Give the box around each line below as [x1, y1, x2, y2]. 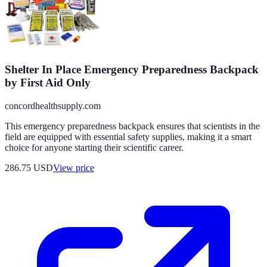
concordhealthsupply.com [5, 101, 101, 111]
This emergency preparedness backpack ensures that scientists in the [5, 121, 260, 132]
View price [53, 163, 94, 173]
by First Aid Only [5, 76, 91, 89]
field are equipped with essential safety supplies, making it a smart [5, 132, 252, 142]
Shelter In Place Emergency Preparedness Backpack [5, 63, 259, 76]
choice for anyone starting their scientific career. [5, 142, 184, 153]
